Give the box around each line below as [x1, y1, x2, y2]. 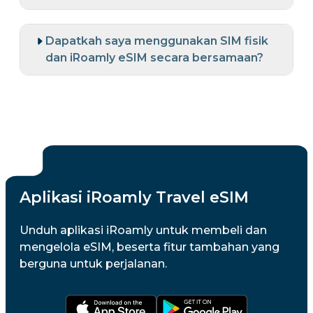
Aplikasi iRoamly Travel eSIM [20, 188, 249, 207]
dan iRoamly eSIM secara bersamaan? [45, 51, 263, 64]
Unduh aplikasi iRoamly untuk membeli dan [20, 224, 267, 237]
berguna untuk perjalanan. [20, 257, 167, 270]
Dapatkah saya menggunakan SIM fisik [45, 34, 268, 48]
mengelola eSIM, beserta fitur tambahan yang [20, 240, 279, 254]
